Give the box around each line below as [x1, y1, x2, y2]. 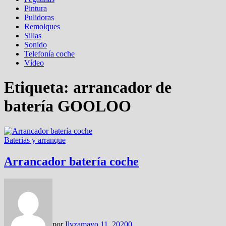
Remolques [24, 22, 60, 31]
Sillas [24, 31, 41, 40]
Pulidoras [24, 13, 54, 22]
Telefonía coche [24, 49, 75, 58]
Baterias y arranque [4, 135, 66, 144]
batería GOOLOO [4, 97, 131, 116]
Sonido [24, 40, 47, 49]
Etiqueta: [4, 78, 73, 97]
